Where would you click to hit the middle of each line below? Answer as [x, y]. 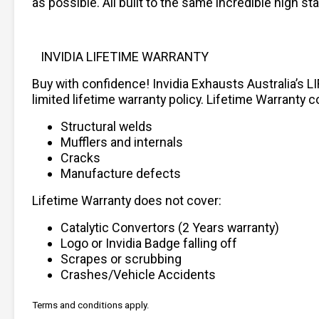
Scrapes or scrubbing [121, 258]
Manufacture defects [121, 173]
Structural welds [106, 126]
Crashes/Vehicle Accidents [138, 274]
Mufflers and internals [122, 142]
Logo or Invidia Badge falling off [149, 243]
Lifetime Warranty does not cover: [127, 200]
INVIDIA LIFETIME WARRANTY [125, 56]
